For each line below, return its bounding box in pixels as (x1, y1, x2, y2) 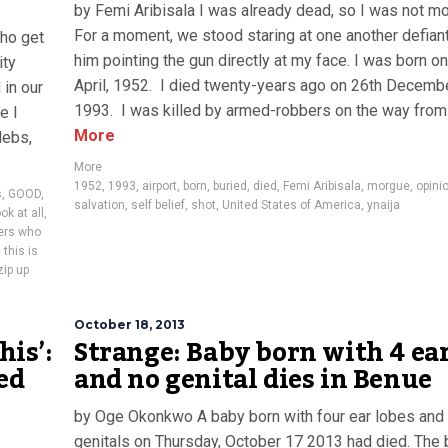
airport (142, 179, 177, 193)
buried (213, 179, 247, 193)
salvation (74, 198, 125, 212)
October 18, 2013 (74, 317, 185, 332)
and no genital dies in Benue (74, 355, 432, 405)
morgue (367, 179, 410, 193)
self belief (131, 198, 185, 212)
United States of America (222, 198, 361, 212)
